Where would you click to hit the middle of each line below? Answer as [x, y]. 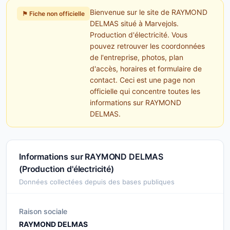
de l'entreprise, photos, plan [137, 57]
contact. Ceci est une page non [142, 80]
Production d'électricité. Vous [139, 35]
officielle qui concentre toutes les [145, 91]
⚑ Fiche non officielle [53, 14]
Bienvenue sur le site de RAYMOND [149, 12]
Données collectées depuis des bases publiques [97, 182]
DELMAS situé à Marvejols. [134, 23]
